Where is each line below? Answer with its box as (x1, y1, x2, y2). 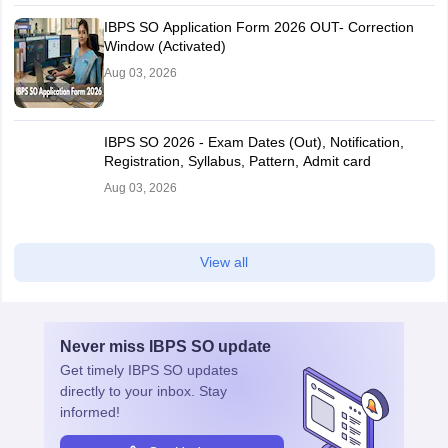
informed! (60, 403, 120, 420)
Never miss (60, 337, 149, 355)
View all (200, 253, 248, 270)
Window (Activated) (103, 37, 226, 54)
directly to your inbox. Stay (60, 382, 227, 399)
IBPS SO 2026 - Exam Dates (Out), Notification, (103, 133, 404, 150)
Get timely (60, 361, 128, 378)
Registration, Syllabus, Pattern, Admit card (103, 152, 371, 169)
